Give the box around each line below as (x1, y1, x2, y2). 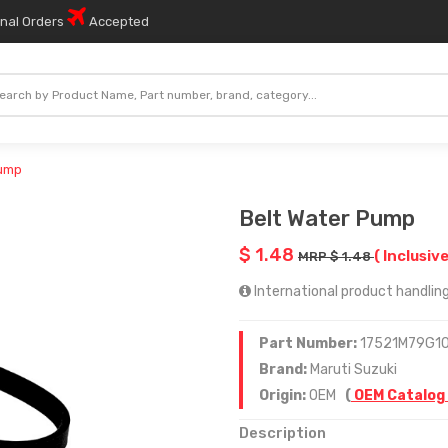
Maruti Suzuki (310, 361, 397, 378)
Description (239, 424, 326, 442)
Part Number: (259, 335, 360, 352)
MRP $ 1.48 (298, 249, 374, 264)
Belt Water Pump (239, 205, 415, 232)
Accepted (86, 14, 149, 29)
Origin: (259, 387, 309, 404)
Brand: (259, 361, 310, 378)
